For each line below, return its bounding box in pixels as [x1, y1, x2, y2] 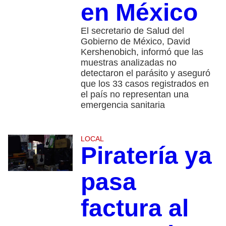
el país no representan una [80, 89, 189, 99]
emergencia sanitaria [80, 99, 165, 110]
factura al [80, 194, 189, 221]
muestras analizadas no [80, 57, 177, 68]
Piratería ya [80, 142, 212, 169]
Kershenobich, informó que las [80, 46, 203, 57]
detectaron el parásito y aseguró [80, 68, 210, 78]
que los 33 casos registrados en [80, 78, 209, 89]
